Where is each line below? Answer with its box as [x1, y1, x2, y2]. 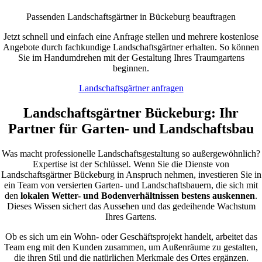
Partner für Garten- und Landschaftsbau [8, 120, 254, 136]
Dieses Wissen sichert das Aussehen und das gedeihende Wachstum [6, 201, 256, 211]
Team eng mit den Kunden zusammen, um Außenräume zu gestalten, [4, 242, 258, 252]
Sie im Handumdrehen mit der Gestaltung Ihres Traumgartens [18, 53, 244, 63]
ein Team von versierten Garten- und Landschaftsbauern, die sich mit [4, 180, 258, 190]
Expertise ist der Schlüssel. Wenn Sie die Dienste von [33, 158, 229, 169]
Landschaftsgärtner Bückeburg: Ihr [23, 105, 239, 120]
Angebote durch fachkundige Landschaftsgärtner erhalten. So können [3, 42, 259, 52]
